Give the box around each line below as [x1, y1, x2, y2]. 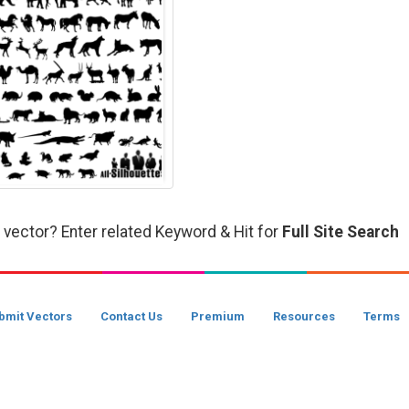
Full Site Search [282, 223, 399, 241]
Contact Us [100, 309, 163, 323]
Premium [191, 309, 245, 323]
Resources [273, 309, 335, 323]
